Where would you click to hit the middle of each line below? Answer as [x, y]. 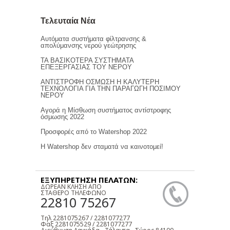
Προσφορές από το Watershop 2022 [94, 132]
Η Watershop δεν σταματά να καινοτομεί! [102, 147]
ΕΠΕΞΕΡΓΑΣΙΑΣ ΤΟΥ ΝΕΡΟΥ [86, 67]
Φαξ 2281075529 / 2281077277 [86, 224]
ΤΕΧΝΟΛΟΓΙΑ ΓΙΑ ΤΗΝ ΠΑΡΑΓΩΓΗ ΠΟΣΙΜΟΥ [111, 89]
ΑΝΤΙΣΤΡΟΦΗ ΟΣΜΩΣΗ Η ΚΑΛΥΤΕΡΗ [100, 82]
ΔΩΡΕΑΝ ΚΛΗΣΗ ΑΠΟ [71, 187]
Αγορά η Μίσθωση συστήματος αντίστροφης [106, 110]
